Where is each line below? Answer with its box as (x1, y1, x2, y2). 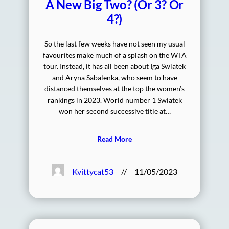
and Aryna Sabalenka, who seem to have (52, 73, 177, 82)
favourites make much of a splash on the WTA (42, 50, 187, 59)
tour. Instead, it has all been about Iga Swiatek (43, 61, 186, 71)
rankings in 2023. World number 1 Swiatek (47, 95, 182, 104)
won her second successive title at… (58, 106, 171, 116)
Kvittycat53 (72, 167, 114, 177)
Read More (97, 134, 132, 143)
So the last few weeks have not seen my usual (44, 39, 185, 48)
